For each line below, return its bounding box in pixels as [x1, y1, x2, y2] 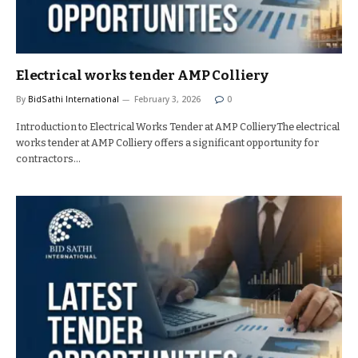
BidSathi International [28, 93, 119, 105]
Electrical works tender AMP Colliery [16, 67, 268, 84]
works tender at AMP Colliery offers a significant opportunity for [16, 137, 319, 149]
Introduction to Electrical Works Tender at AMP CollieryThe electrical [16, 121, 340, 133]
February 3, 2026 [134, 93, 201, 105]
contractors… [16, 153, 81, 165]
